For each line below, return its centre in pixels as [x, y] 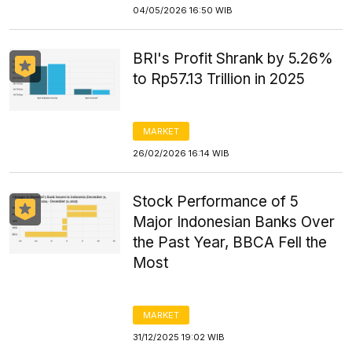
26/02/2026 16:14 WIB [181, 153]
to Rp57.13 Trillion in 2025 [219, 79]
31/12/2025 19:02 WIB [179, 337]
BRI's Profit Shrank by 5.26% [233, 59]
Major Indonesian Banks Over [234, 222]
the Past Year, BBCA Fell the [230, 242]
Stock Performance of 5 [216, 202]
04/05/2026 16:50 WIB [183, 10]
